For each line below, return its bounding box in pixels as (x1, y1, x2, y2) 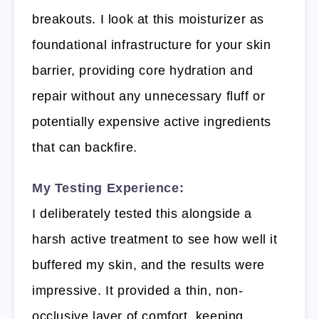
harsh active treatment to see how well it (32, 232, 278, 247)
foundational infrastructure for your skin (32, 38, 271, 53)
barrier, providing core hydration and (32, 63, 253, 78)
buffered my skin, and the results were (32, 258, 265, 273)
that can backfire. (32, 140, 137, 155)
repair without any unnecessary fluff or (32, 89, 266, 104)
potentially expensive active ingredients (32, 115, 272, 130)
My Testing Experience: (32, 181, 184, 196)
